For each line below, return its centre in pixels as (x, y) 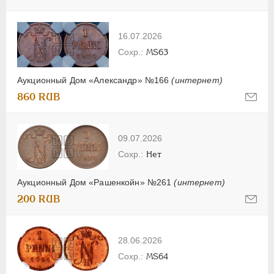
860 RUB (39, 97)
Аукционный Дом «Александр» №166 (94, 80)
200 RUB (39, 199)
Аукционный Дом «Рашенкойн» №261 (96, 182)
